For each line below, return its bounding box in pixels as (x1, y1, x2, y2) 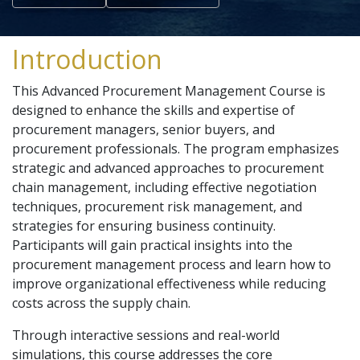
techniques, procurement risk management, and (12, 198, 302, 215)
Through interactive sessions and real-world (12, 326, 280, 344)
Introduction (12, 42, 162, 76)
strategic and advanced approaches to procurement (12, 159, 324, 177)
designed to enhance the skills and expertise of (12, 101, 295, 119)
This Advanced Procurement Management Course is (12, 82, 325, 100)
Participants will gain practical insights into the (12, 236, 292, 254)
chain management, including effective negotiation (12, 178, 317, 196)
